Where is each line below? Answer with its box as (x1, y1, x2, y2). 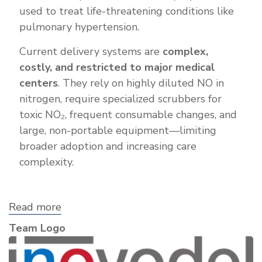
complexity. (19, 154, 74, 169)
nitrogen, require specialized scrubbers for (19, 91, 222, 106)
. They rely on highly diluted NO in (58, 75, 224, 90)
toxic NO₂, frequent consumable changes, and (19, 107, 237, 122)
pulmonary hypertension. (19, 19, 139, 34)
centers (19, 75, 58, 90)
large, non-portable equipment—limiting (19, 123, 216, 137)
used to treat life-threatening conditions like (19, 4, 234, 18)
